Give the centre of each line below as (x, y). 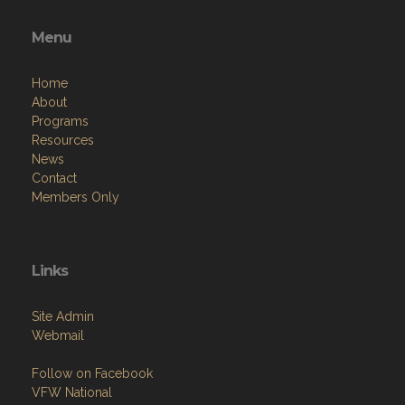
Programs (60, 121)
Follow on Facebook (92, 373)
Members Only (75, 197)
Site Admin (63, 316)
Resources (63, 140)
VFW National (72, 392)
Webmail (58, 335)
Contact (54, 178)
